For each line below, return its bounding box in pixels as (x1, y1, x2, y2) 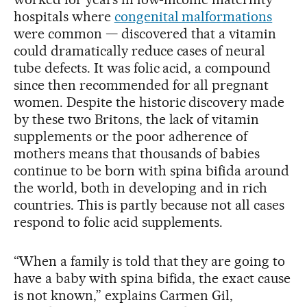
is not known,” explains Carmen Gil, (14, 286, 234, 304)
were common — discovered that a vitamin (14, 25, 277, 42)
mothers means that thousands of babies (14, 145, 260, 162)
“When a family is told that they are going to (14, 252, 286, 269)
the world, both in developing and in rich (14, 179, 268, 196)
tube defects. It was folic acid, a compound (14, 59, 271, 76)
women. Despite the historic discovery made (14, 93, 285, 110)
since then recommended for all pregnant (14, 76, 269, 93)
